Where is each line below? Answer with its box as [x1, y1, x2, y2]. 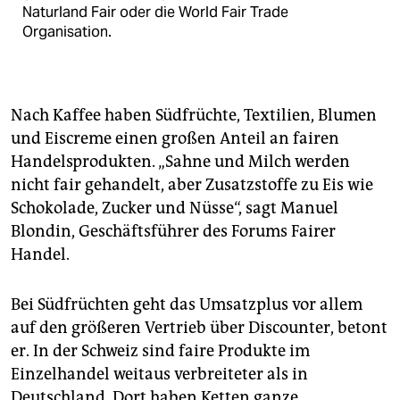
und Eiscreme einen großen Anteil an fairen [11, 129, 339, 149]
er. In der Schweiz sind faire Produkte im [11, 341, 310, 362]
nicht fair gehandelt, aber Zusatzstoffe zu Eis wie [11, 175, 373, 196]
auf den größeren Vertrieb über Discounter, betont [11, 318, 387, 338]
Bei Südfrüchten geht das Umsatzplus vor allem [11, 295, 362, 315]
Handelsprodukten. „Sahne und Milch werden [11, 152, 350, 172]
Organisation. [22, 22, 112, 42]
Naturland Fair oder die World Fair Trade [22, 3, 288, 22]
